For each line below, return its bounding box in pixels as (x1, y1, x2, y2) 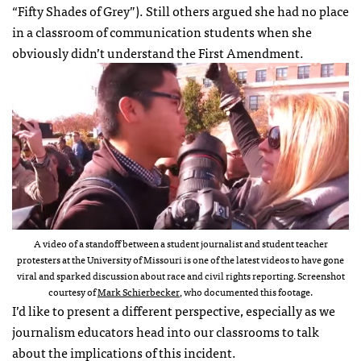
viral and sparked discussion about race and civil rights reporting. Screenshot (16, 267, 345, 284)
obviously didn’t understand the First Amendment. (12, 42, 304, 64)
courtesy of (48, 283, 98, 300)
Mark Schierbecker (98, 283, 180, 300)
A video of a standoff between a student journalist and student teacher (33, 234, 328, 251)
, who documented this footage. (180, 283, 313, 300)
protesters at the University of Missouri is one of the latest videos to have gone (17, 251, 344, 268)
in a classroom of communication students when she (12, 21, 312, 43)
